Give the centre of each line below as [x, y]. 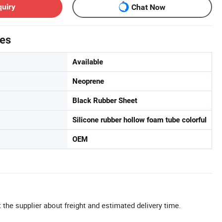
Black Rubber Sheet [105, 101]
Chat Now [148, 7]
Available [88, 62]
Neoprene [88, 81]
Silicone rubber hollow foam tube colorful [139, 120]
